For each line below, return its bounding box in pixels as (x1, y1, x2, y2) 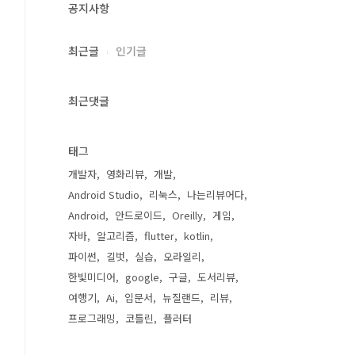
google (125, 269, 159, 284)
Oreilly (172, 208, 203, 223)
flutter (144, 228, 174, 243)
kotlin (184, 228, 210, 243)
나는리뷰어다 (187, 187, 244, 202)
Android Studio (68, 187, 139, 202)
